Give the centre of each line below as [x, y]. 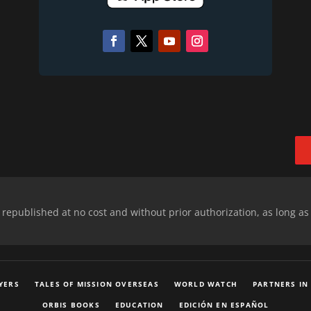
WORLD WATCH [206, 284]
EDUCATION [139, 304]
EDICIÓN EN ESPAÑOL [224, 304]
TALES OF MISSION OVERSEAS [96, 284]
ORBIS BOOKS [71, 304]
